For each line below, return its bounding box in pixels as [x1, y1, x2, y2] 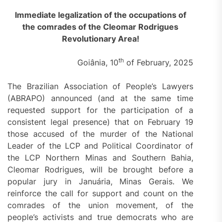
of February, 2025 [124, 57, 194, 68]
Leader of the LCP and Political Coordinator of [7, 141, 194, 151]
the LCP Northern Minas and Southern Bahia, [7, 153, 194, 163]
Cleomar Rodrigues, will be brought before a [7, 165, 194, 175]
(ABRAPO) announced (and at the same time [7, 93, 194, 104]
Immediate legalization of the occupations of [14, 10, 186, 20]
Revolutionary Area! [61, 34, 139, 44]
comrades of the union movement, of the [7, 200, 194, 211]
